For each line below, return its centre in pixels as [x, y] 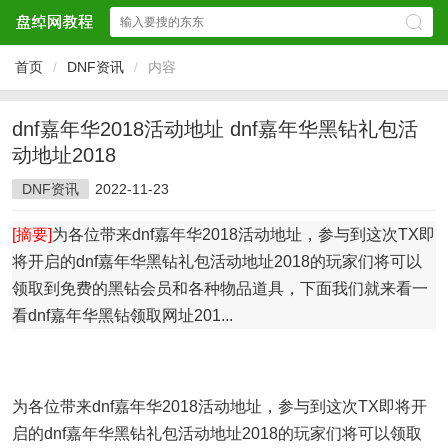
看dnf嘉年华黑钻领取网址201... [122, 315]
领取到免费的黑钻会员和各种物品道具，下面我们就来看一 [220, 288]
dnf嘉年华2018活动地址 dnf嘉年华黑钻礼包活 [215, 129]
